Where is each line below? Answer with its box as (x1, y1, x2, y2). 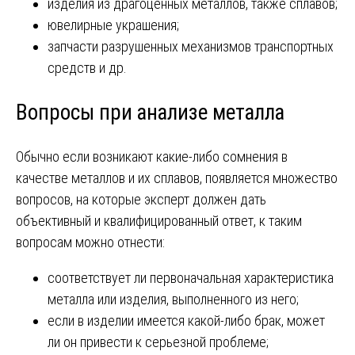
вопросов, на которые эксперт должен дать (16, 191, 266, 208)
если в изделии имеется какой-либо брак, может (48, 312, 325, 330)
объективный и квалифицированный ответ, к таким (16, 212, 302, 230)
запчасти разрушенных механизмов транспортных (48, 38, 334, 55)
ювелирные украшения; (48, 17, 179, 34)
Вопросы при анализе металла (16, 99, 284, 125)
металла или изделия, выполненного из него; (48, 291, 299, 308)
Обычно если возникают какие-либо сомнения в (16, 148, 288, 166)
